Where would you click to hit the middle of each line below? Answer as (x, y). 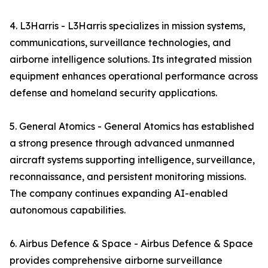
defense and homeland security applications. (113, 93)
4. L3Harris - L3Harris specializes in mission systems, (127, 26)
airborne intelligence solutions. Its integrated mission (131, 59)
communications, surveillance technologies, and (120, 42)
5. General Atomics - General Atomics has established (132, 126)
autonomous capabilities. (68, 210)
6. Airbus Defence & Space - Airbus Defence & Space (131, 243)
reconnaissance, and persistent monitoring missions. (128, 176)
